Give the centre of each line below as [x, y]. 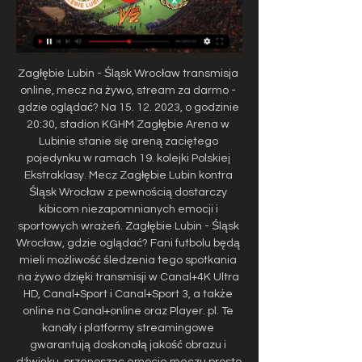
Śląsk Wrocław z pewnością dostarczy [128, 192]
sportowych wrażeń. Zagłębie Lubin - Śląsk [128, 226]
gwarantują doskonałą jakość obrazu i [128, 345]
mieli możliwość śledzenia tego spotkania [128, 260]
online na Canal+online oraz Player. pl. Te [128, 311]
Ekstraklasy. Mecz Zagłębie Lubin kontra [128, 175]
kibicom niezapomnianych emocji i [128, 209]
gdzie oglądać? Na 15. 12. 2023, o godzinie [128, 107]
